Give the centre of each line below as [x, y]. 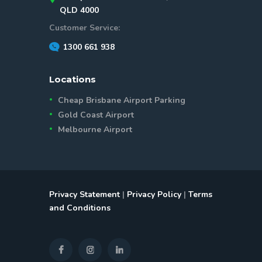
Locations [73, 80]
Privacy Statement [85, 194]
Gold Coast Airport [96, 115]
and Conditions [80, 208]
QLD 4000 [79, 10]
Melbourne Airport [95, 129]
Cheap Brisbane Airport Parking [122, 100]
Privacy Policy [154, 194]
